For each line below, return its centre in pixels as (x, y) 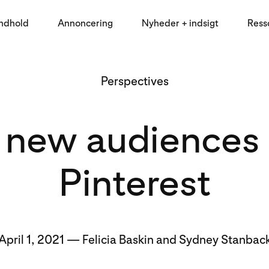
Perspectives (134, 81)
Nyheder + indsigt (180, 23)
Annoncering (85, 23)
